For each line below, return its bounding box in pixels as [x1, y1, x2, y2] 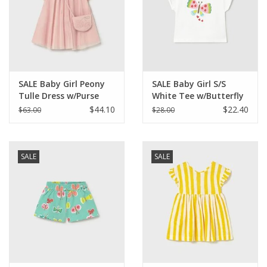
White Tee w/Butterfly [152, 90, 244, 102]
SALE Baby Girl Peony [18, 78, 105, 90]
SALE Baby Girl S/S [152, 78, 226, 90]
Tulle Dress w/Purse [18, 90, 99, 102]
